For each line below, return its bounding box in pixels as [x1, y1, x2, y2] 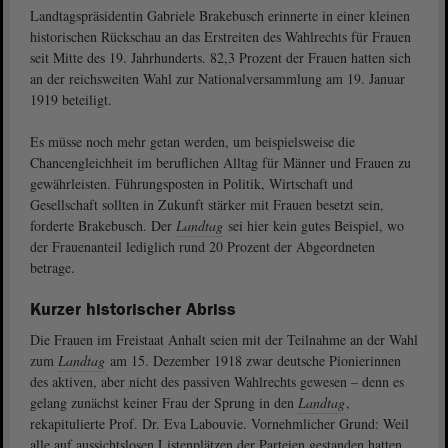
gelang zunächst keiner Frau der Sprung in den [30, 393, 298, 413]
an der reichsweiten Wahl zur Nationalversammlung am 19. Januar [30, 69, 405, 89]
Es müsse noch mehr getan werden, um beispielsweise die [30, 132, 355, 152]
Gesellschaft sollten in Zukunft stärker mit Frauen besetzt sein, [30, 195, 384, 215]
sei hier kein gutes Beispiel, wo [224, 216, 404, 236]
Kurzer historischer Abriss [30, 298, 236, 322]
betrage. [30, 258, 75, 278]
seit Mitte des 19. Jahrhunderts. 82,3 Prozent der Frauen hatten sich [30, 48, 411, 68]
